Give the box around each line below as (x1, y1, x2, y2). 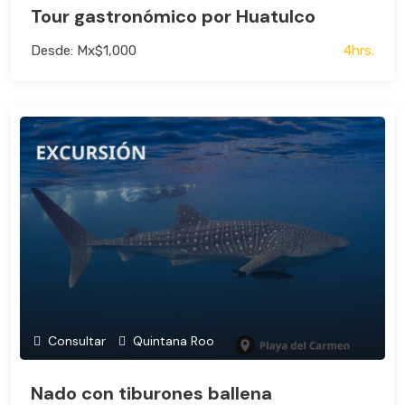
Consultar (44, 332, 106, 349)
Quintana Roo (129, 332, 214, 349)
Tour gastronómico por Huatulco (31, 4, 316, 28)
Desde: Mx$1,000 (31, 42, 137, 59)
